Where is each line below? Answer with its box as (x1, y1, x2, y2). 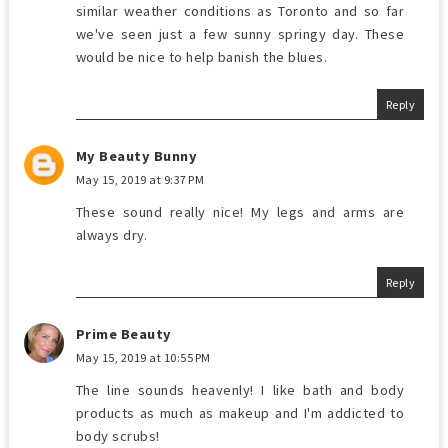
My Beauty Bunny (75, 146, 198, 165)
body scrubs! (75, 426, 160, 445)
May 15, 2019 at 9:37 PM (75, 171, 205, 187)
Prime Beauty (75, 324, 172, 343)
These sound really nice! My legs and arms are (75, 202, 405, 221)
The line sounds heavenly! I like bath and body (75, 380, 405, 399)
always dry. (75, 225, 148, 244)
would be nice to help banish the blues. (75, 47, 328, 66)
